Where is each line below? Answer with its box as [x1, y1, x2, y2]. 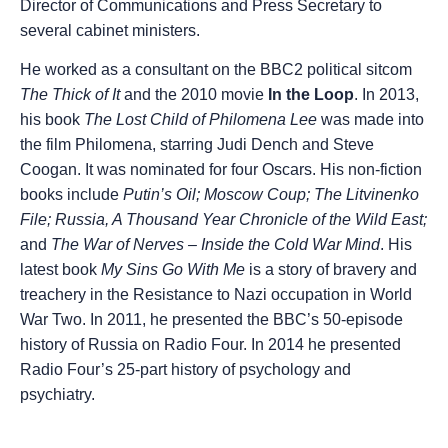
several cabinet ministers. [20, 22, 200, 40]
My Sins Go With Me [97, 261, 245, 279]
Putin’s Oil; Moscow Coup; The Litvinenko [123, 186, 419, 204]
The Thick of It [20, 86, 120, 104]
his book [20, 111, 84, 129]
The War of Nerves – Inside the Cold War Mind [51, 236, 380, 254]
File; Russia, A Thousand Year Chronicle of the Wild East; [20, 211, 427, 229]
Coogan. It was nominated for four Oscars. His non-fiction [20, 161, 422, 179]
